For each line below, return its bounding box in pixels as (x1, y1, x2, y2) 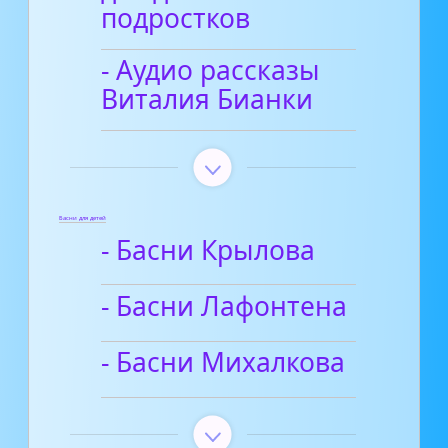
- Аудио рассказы (101, 52, 321, 89)
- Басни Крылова (101, 231, 316, 268)
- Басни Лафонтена (101, 288, 348, 325)
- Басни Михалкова (101, 344, 346, 381)
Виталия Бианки (101, 81, 314, 118)
